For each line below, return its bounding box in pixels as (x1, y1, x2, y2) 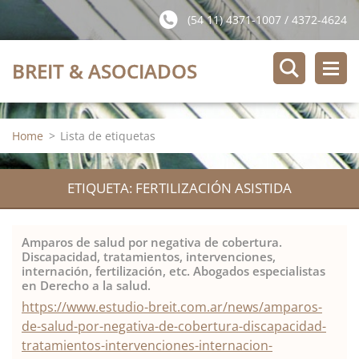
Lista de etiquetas (60, 128, 155, 143)
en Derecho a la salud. (22, 277, 151, 293)
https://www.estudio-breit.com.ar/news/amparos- (22, 298, 322, 316)
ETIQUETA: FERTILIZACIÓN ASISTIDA (67, 179, 292, 197)
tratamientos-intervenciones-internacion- (22, 337, 272, 354)
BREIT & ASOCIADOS (12, 58, 197, 84)
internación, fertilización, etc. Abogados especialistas (22, 263, 325, 279)
